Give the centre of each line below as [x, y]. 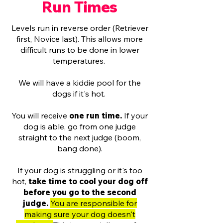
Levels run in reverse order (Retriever [80, 28]
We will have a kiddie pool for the [80, 83]
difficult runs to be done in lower [80, 50]
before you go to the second [80, 192]
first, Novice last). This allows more [80, 39]
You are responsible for [93, 203]
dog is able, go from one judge [80, 126]
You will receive [40, 115]
